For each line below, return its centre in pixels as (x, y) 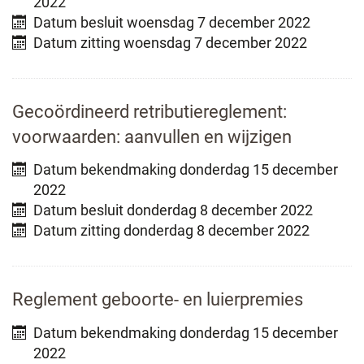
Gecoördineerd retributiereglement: (149, 111)
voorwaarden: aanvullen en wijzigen (152, 136)
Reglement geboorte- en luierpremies (158, 300)
